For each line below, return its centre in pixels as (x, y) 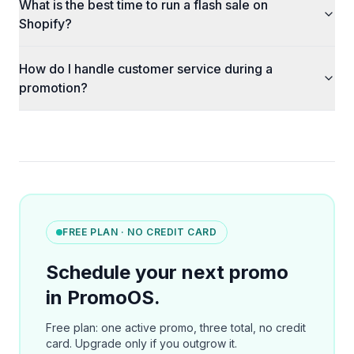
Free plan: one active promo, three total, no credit (176, 328)
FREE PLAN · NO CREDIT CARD (140, 232)
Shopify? (45, 24)
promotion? (53, 88)
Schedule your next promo (167, 272)
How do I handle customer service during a (146, 69)
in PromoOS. (103, 298)
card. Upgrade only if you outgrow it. (141, 343)
